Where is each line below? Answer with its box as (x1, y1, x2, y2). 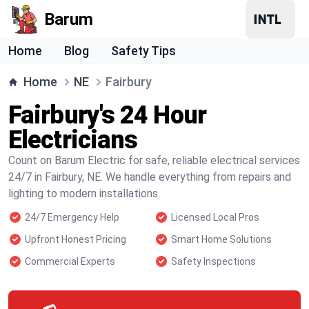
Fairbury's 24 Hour (8, 101, 206, 130)
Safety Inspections (171, 256, 256, 267)
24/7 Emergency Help (25, 212, 119, 223)
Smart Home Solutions (171, 234, 272, 245)
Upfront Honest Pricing (25, 234, 126, 245)
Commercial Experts (25, 256, 115, 267)
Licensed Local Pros (171, 212, 259, 223)
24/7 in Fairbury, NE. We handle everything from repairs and (8, 170, 291, 183)
